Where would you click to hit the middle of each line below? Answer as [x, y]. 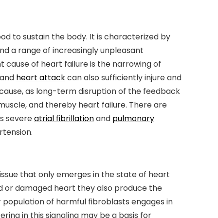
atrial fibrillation [64, 119]
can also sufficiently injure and [123, 78]
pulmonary [133, 119]
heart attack [41, 78]
